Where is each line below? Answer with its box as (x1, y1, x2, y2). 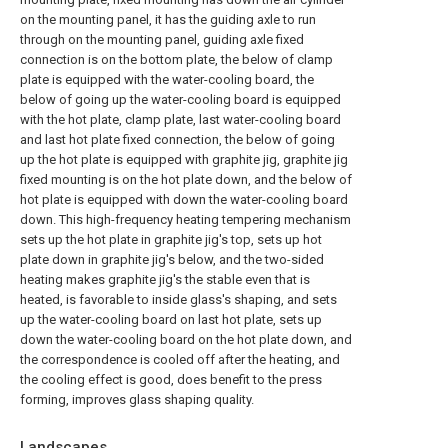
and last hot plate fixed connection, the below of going (20, 132, 335, 147)
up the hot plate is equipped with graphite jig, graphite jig (20, 152, 348, 167)
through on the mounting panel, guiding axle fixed (20, 32, 304, 47)
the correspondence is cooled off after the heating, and (20, 352, 340, 367)
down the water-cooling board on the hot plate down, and (20, 332, 352, 347)
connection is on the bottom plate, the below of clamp (20, 52, 333, 67)
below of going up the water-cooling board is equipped (20, 92, 341, 107)
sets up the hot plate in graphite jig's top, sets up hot (20, 232, 322, 247)
